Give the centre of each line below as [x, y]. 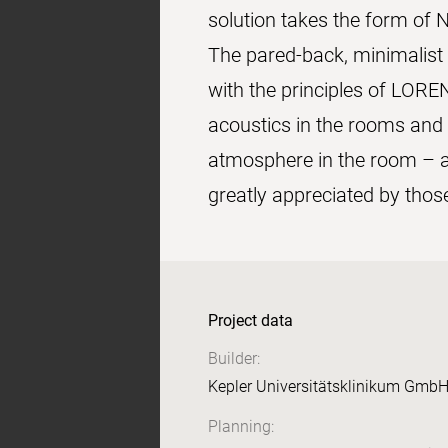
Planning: [241, 426]
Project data [250, 320]
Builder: [234, 358]
